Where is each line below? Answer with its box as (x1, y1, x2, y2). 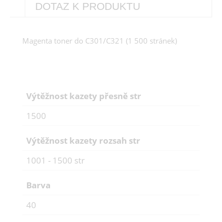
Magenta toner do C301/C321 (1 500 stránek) (22, 36, 177, 46)
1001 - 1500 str (26, 155, 85, 166)
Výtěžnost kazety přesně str (26, 90, 141, 102)
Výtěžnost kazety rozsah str (26, 135, 140, 147)
